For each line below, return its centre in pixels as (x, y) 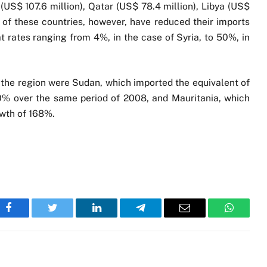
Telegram (160, 217)
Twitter (67, 217)
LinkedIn (115, 217)
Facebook (28, 217)
